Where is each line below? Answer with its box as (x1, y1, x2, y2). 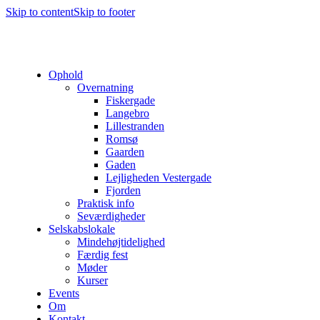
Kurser (77, 274, 108, 286)
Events (49, 287, 79, 299)
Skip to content (6, 6, 74, 18)
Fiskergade (106, 94, 155, 106)
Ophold (49, 69, 83, 81)
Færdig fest (77, 249, 128, 261)
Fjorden (106, 184, 141, 196)
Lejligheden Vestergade (106, 171, 211, 184)
